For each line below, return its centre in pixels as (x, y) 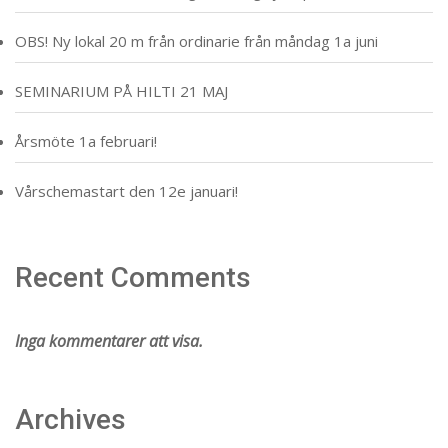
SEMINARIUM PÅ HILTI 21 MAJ (121, 90)
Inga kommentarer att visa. (109, 340)
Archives (70, 419)
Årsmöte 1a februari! (86, 140)
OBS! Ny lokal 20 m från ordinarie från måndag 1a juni (196, 40)
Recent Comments (133, 277)
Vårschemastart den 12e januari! (126, 190)
